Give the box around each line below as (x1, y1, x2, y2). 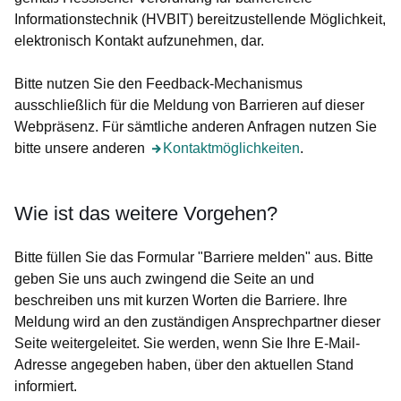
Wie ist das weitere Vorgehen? (14, 202, 277, 225)
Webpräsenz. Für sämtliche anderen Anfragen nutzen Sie (14, 119, 377, 134)
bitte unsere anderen (14, 141, 149, 156)
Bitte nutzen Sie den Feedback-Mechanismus (14, 76, 303, 91)
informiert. (14, 379, 77, 394)
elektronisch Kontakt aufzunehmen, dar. (14, 33, 264, 48)
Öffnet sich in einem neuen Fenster (149, 141, 370, 156)
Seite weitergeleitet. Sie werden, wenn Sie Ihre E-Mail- (14, 336, 360, 351)
